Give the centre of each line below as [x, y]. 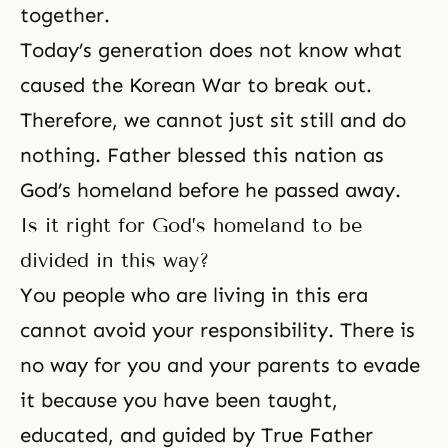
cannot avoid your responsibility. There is [217, 329]
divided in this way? [114, 259]
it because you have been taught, [179, 399]
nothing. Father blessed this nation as [202, 154]
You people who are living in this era [194, 294]
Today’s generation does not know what [211, 49]
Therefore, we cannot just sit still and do [213, 119]
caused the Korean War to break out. [196, 84]
